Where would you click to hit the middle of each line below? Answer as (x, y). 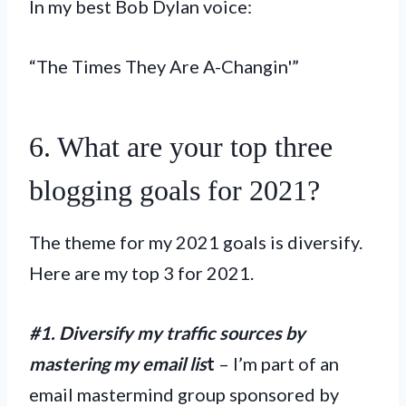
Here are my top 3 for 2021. (141, 272)
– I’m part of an (277, 363)
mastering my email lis (118, 363)
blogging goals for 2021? (174, 190)
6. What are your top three (181, 146)
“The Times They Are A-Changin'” (164, 66)
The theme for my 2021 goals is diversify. (196, 242)
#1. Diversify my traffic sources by (167, 332)
